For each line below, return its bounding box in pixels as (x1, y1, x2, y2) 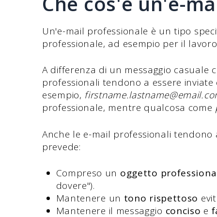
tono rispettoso (124, 192, 199, 205)
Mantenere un (56, 192, 124, 205)
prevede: (42, 140, 81, 153)
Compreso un (56, 167, 120, 180)
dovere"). (56, 179, 95, 192)
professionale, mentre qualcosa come (42, 101, 216, 114)
